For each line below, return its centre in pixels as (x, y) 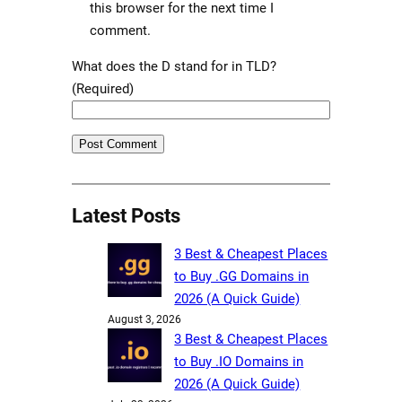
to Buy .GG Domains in (242, 277)
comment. (120, 31)
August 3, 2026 (144, 320)
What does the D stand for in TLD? (174, 67)
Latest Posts (126, 216)
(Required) (102, 89)
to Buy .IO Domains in (239, 362)
